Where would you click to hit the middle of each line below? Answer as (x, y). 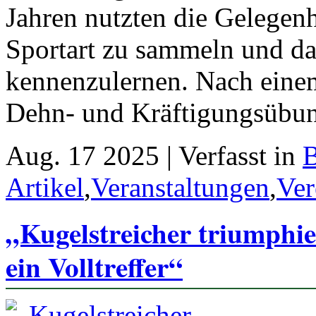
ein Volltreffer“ (94, 266)
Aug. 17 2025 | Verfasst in (154, 155)
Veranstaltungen (180, 187)
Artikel (45, 187)
